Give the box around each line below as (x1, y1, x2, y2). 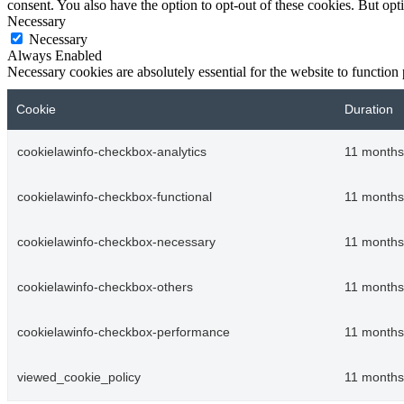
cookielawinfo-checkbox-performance (17, 325, 230, 339)
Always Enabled (7, 47, 102, 63)
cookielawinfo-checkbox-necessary (17, 234, 216, 249)
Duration (344, 102, 393, 116)
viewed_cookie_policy (17, 370, 141, 384)
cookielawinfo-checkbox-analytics (17, 144, 207, 159)
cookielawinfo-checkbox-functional (17, 189, 212, 204)
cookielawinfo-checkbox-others (17, 280, 193, 294)
